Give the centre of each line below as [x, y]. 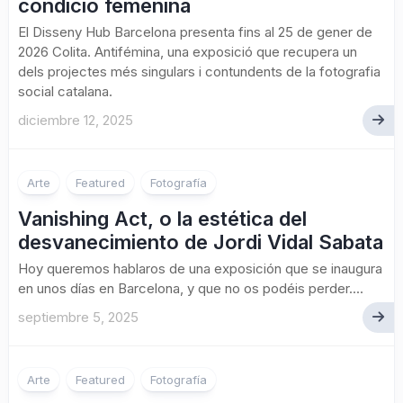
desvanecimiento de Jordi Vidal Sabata [201, 242]
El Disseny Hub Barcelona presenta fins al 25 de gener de [195, 32]
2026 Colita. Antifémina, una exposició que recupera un [188, 52]
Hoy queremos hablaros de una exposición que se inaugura [200, 269]
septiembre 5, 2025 [78, 317]
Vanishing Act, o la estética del [162, 219]
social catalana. [65, 91]
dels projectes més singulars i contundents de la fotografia [199, 72]
